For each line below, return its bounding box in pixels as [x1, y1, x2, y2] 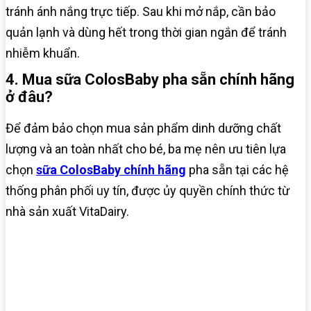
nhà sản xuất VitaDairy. [6, 203, 129, 219]
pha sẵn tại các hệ [186, 162, 289, 177]
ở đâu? [6, 87, 53, 106]
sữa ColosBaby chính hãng [36, 162, 186, 177]
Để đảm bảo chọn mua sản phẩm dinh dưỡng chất [6, 120, 281, 135]
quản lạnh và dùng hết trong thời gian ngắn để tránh [6, 24, 287, 40]
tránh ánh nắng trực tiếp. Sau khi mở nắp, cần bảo [6, 3, 276, 19]
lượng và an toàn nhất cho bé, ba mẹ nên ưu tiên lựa [6, 141, 286, 156]
